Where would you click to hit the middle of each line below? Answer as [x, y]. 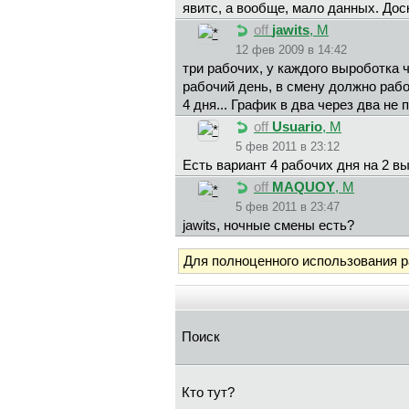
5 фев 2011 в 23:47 [288, 207]
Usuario [297, 127]
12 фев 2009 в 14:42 [291, 50]
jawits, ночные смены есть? [268, 226]
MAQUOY [304, 188]
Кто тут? [208, 392]
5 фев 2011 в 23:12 [288, 147]
